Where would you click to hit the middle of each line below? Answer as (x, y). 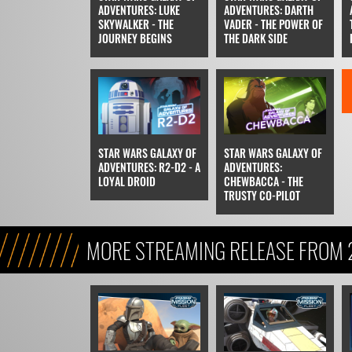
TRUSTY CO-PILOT (262, 195)
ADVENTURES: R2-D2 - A (149, 167)
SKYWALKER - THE (136, 24)
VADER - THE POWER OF (273, 24)
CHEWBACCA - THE (263, 181)
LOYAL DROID (126, 181)
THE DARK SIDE (255, 38)
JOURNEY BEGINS (135, 38)
